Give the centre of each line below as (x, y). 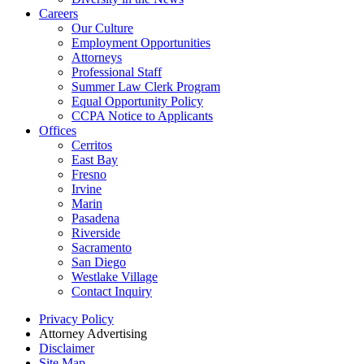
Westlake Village (115, 277)
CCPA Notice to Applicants (142, 116)
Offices (58, 131)
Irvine (87, 189)
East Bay (95, 160)
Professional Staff (117, 72)
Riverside (96, 233)
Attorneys (97, 58)
